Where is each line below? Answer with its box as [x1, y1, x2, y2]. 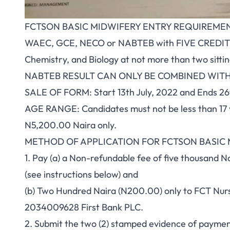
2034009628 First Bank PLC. [25, 201, 143, 213]
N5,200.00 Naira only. [25, 119, 117, 131]
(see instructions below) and [25, 168, 138, 180]
